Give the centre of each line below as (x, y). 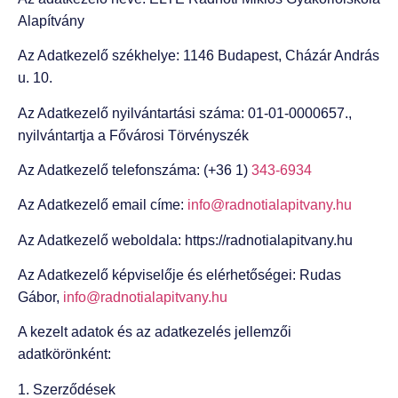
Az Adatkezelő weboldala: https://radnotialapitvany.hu (185, 240)
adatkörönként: (64, 354)
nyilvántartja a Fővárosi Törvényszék (135, 135)
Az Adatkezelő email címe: (103, 205)
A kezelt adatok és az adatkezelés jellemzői (155, 332)
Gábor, (40, 298)
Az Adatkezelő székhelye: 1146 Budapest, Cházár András (199, 56)
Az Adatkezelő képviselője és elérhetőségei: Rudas (179, 275)
